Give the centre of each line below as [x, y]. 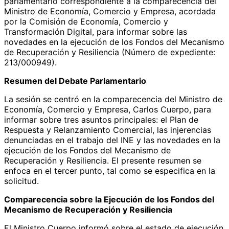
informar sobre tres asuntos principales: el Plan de [101, 119]
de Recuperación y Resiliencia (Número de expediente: [110, 52]
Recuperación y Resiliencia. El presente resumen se [103, 160]
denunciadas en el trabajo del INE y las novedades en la [112, 140]
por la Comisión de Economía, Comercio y [86, 21]
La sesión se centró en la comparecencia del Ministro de [113, 99]
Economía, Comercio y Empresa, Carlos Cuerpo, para [108, 109]
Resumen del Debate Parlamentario [75, 81]
